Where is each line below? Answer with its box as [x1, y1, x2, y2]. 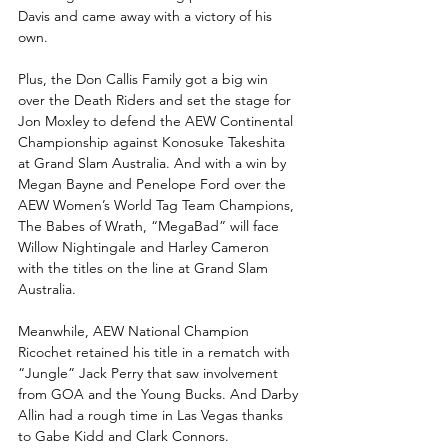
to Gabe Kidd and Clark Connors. [18, 426, 233, 445]
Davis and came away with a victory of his [18, 6, 276, 25]
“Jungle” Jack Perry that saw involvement [18, 363, 282, 382]
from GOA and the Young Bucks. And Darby [18, 384, 302, 403]
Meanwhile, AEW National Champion [18, 321, 253, 340]
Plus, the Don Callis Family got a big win [18, 69, 272, 88]
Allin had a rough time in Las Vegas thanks [18, 405, 287, 424]
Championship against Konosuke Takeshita [18, 132, 289, 151]
